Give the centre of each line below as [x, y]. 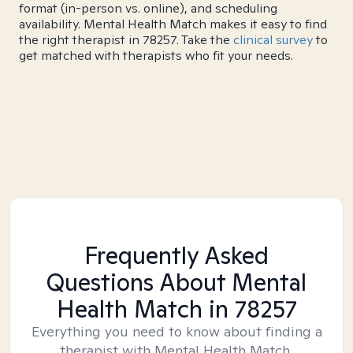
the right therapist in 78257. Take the [126, 40]
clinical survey [273, 40]
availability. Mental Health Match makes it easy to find [173, 24]
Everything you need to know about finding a [176, 331]
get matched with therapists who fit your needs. [156, 56]
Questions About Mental [176, 282]
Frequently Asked [176, 255]
